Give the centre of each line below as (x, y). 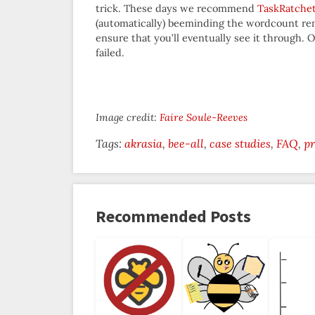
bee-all (186, 144)
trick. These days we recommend (176, 9)
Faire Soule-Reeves (204, 118)
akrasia (143, 144)
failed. (110, 53)
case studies (240, 144)
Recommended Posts (173, 217)
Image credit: (128, 118)
